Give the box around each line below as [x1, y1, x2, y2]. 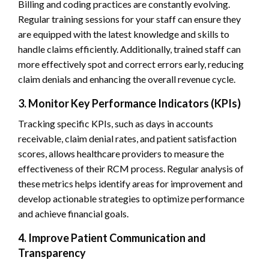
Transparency [18, 246, 86, 259]
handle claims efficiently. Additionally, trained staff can [18, 43, 241, 55]
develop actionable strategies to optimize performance [18, 192, 244, 204]
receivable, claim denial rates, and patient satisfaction [18, 132, 237, 144]
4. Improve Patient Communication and [18, 231, 206, 244]
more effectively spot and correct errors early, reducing [18, 58, 244, 70]
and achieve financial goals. [18, 207, 128, 219]
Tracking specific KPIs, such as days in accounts [18, 117, 213, 129]
